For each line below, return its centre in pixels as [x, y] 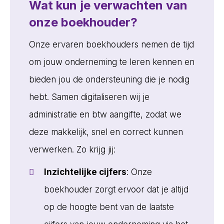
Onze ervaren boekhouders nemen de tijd [111, 44]
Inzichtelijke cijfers [85, 172]
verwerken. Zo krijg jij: [72, 149]
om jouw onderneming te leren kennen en [111, 62]
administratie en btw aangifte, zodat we [105, 114]
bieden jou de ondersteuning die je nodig [109, 79]
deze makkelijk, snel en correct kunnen [106, 132]
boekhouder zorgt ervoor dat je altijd [116, 189]
